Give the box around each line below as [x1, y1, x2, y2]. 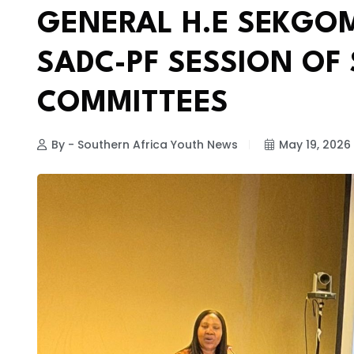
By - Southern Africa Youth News [51, 136, 238, 153]
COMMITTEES [37, 89, 228, 119]
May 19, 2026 [279, 136, 351, 153]
